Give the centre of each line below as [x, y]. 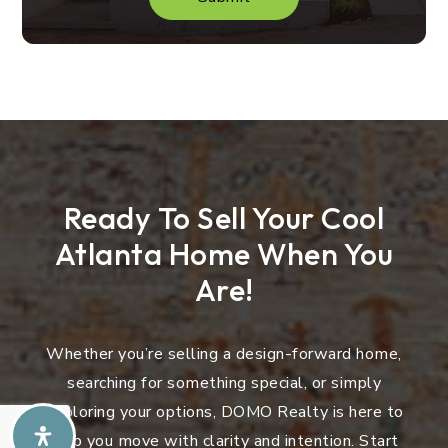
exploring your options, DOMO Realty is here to [224, 412]
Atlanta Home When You [224, 254]
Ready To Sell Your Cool [224, 218]
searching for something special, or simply [224, 383]
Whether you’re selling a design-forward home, [224, 354]
